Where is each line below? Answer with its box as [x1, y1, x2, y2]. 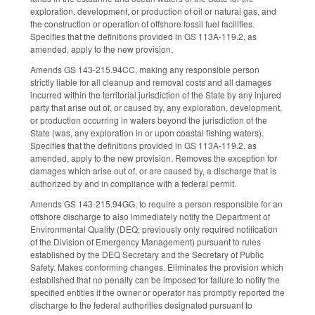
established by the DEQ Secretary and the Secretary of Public [30, 248, 264, 261]
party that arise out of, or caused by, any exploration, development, [30, 101, 282, 114]
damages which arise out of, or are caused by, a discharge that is [30, 165, 276, 177]
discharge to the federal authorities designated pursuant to [30, 299, 252, 311]
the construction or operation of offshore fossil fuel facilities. [30, 18, 255, 30]
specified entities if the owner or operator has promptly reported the [30, 286, 285, 299]
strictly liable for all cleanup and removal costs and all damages [30, 76, 271, 89]
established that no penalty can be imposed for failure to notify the [30, 274, 280, 286]
